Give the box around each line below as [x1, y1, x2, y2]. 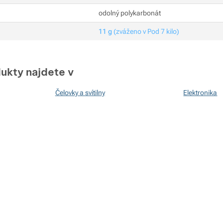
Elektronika [183, 89, 218, 97]
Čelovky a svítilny [55, 89, 105, 97]
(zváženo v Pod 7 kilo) [113, 27, 179, 36]
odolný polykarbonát [98, 9, 161, 17]
